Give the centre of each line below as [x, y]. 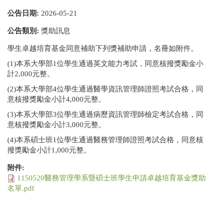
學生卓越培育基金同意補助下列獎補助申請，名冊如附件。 [103, 48]
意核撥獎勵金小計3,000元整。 [56, 124]
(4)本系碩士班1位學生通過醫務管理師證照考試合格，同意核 [105, 140]
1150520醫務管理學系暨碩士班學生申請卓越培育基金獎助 [111, 178]
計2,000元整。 [31, 74]
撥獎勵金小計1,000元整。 [49, 150]
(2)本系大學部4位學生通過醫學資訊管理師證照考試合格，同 [105, 89]
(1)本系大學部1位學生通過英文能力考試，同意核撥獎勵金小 [105, 63]
